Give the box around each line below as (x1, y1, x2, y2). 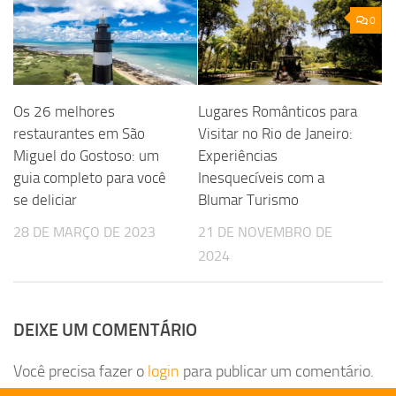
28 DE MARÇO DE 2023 (13, 223, 156, 240)
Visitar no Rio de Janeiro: (198, 124, 353, 142)
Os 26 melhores (13, 102, 115, 120)
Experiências (198, 146, 278, 164)
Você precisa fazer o (13, 361, 148, 381)
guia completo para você (13, 168, 166, 187)
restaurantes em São (13, 124, 145, 142)
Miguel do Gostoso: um (13, 146, 159, 164)
